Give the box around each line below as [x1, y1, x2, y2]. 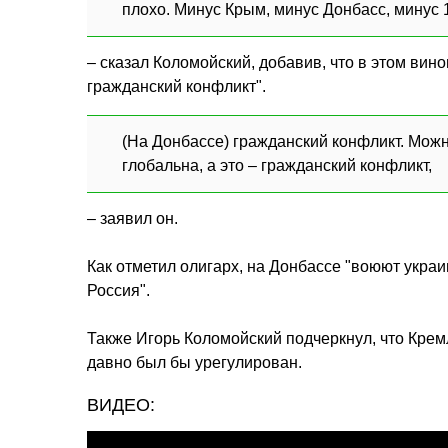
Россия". [87, 281, 150, 299]
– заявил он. [87, 209, 178, 227]
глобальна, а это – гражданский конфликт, [122, 156, 432, 174]
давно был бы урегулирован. [87, 353, 302, 371]
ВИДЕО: [87, 394, 155, 415]
